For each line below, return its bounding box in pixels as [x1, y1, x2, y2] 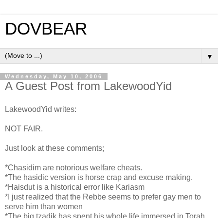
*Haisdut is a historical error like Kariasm [5, 182, 145, 191]
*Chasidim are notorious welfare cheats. [5, 163, 142, 172]
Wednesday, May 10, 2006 [5, 73, 103, 79]
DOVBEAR [5, 19, 87, 38]
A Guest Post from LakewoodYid [5, 79, 172, 92]
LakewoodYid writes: [5, 105, 76, 113]
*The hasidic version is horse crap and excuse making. [5, 173, 193, 182]
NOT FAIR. [5, 124, 43, 133]
